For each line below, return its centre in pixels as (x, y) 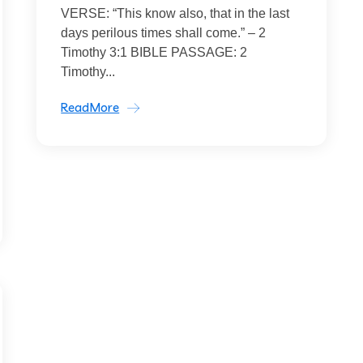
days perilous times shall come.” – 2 (164, 33)
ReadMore (90, 107)
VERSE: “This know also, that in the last (175, 13)
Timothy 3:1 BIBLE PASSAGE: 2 (154, 52)
